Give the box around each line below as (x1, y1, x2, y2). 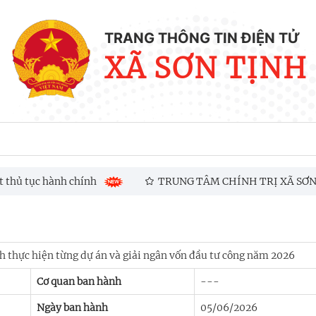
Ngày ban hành (37, 301, 108, 315)
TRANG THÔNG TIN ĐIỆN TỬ (104, 30, 300, 47)
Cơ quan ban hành (37, 275, 121, 288)
